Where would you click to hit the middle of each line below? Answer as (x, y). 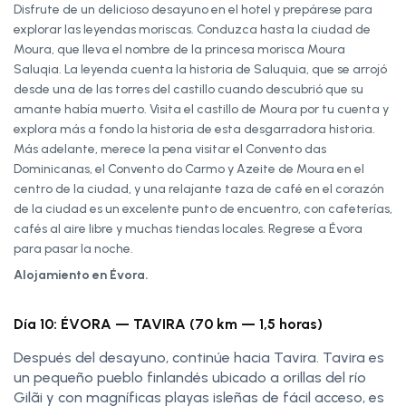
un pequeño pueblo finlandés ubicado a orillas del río (190, 377)
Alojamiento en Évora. (81, 275)
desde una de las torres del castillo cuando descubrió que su (188, 89)
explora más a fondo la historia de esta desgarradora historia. (194, 129)
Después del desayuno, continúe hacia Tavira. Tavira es (199, 357)
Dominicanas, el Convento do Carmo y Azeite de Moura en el (189, 169)
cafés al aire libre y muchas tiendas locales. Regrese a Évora (188, 228)
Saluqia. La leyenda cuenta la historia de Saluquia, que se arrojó (200, 69)
